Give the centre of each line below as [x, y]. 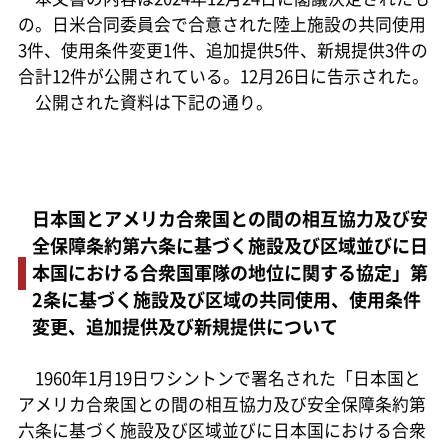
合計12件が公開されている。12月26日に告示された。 [223, 75]
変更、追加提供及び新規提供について [184, 325]
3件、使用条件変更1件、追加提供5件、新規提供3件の [222, 49]
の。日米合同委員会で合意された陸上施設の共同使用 [221, 23]
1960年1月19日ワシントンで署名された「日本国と [219, 378]
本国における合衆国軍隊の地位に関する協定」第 [229, 271]
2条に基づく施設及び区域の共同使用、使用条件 [226, 298]
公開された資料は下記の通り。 [145, 101]
